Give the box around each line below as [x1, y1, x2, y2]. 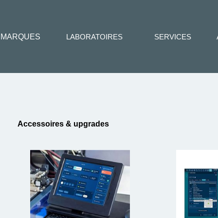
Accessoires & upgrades [18, 120, 109, 128]
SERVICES [154, 33, 191, 41]
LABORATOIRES [66, 33, 123, 41]
